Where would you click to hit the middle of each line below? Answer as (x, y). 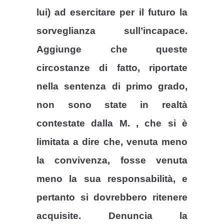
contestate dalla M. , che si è (112, 123)
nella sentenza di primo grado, (112, 86)
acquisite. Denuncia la (112, 216)
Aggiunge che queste (112, 49)
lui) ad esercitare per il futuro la (112, 12)
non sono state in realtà (112, 105)
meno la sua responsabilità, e (112, 179)
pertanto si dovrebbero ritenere (112, 197)
